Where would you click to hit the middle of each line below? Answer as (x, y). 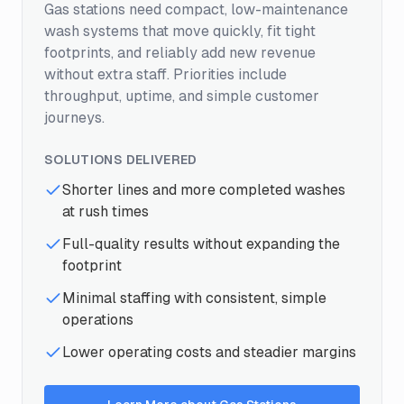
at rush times (106, 211)
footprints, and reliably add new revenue (180, 52)
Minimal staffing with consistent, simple (194, 298)
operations (98, 319)
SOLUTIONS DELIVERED (121, 159)
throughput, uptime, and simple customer (182, 96)
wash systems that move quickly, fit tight (180, 31)
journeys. (74, 117)
